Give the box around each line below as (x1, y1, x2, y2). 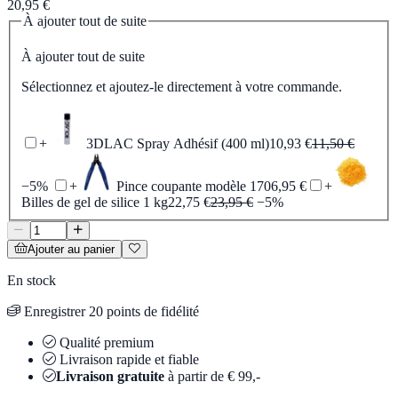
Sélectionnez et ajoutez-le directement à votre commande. (21, 78, 342, 94)
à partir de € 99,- (164, 368, 260, 384)
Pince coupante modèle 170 (116, 178, 271, 194)
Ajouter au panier (28, 242, 115, 256)
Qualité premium (56, 334, 154, 350)
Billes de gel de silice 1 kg (21, 194, 168, 210)
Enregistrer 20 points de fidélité (20, 303, 199, 319)
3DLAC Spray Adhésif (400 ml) (86, 135, 269, 151)
